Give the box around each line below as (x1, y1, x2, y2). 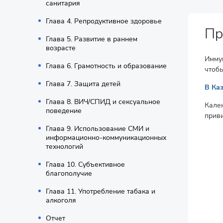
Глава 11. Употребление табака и (46, 187, 155, 196)
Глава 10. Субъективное (46, 160, 125, 169)
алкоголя (46, 196, 76, 205)
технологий (46, 142, 83, 151)
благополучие (46, 169, 92, 178)
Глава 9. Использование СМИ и (46, 124, 149, 133)
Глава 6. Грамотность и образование (46, 61, 167, 71)
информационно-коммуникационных (46, 133, 166, 142)
